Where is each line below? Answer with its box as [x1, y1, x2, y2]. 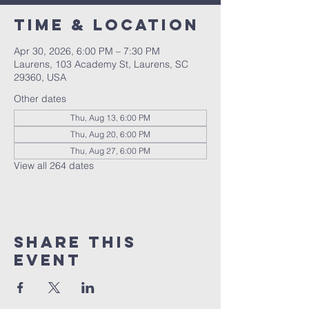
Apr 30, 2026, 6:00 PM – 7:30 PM [14, 45, 160, 57]
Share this [14, 232, 137, 252]
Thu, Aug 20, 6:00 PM [70, 129, 150, 139]
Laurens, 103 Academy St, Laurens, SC [14, 58, 188, 70]
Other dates [14, 92, 66, 105]
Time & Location [14, 15, 199, 34]
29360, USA [14, 71, 66, 83]
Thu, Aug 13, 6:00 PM [70, 112, 150, 123]
